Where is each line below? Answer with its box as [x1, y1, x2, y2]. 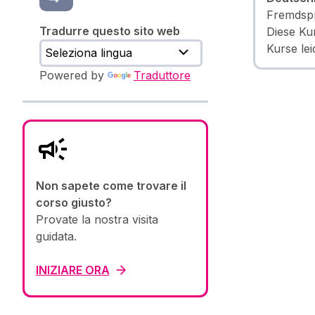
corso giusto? [35, 195, 112, 210]
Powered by [39, 68, 108, 83]
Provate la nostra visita [35, 212, 158, 227]
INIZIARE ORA [35, 263, 110, 278]
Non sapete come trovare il [35, 179, 186, 193]
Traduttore [134, 68, 191, 83]
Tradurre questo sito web [39, 23, 180, 38]
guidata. [35, 229, 77, 244]
